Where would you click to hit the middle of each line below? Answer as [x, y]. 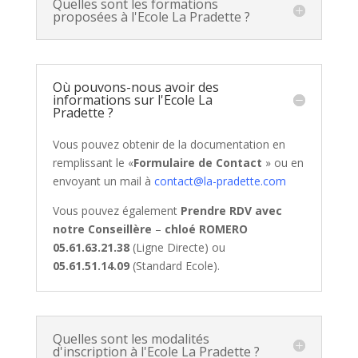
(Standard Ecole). [174, 266]
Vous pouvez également [116, 211]
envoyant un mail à [103, 181]
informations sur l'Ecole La [132, 100]
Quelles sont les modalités [131, 339]
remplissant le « [93, 163]
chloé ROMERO [206, 229]
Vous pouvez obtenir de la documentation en [169, 144]
